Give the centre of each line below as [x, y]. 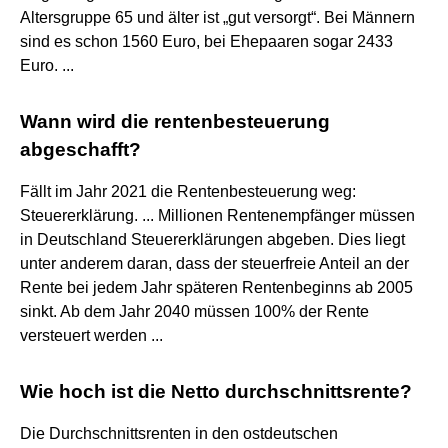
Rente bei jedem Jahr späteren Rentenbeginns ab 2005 [216, 287]
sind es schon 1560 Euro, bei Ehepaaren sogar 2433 [206, 41]
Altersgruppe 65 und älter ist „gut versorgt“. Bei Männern [217, 17]
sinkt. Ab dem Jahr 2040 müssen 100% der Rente [194, 311]
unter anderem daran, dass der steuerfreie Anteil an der [214, 263]
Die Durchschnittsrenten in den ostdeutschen [179, 433]
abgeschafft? [80, 149]
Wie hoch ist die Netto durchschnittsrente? [216, 391]
